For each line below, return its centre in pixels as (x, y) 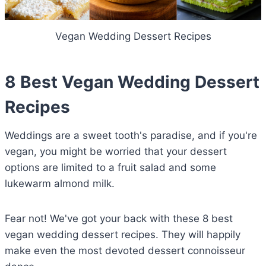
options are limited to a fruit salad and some (110, 168)
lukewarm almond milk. (60, 184)
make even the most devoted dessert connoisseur (125, 251)
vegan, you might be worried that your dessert (116, 152)
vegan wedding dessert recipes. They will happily (123, 235)
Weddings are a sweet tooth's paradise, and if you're (131, 136)
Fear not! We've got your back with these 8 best (119, 219)
